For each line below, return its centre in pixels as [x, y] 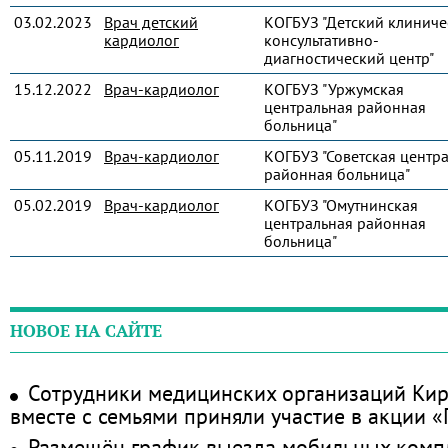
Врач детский [151, 22]
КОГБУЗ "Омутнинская [341, 205]
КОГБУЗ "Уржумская [334, 89]
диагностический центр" [349, 58]
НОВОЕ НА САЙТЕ [86, 331]
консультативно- [321, 40]
